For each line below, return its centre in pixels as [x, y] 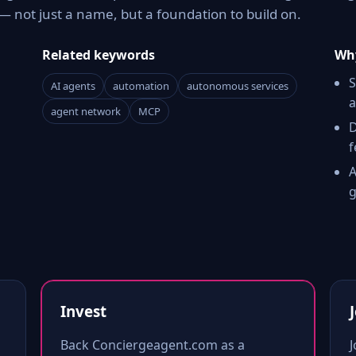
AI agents [74, 86]
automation [141, 86]
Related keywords [99, 55]
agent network [86, 111]
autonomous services [238, 86]
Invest [83, 311]
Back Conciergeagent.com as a [152, 345]
